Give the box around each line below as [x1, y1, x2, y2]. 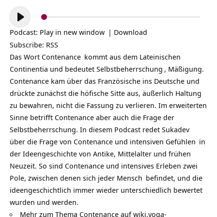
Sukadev [162, 124, 189, 134]
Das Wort [10, 51, 42, 62]
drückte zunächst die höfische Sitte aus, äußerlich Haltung [10, 88, 201, 98]
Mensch [117, 172, 142, 183]
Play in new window [40, 27, 105, 37]
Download [114, 27, 147, 37]
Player [9, 19, 30, 29]
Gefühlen [166, 136, 196, 146]
